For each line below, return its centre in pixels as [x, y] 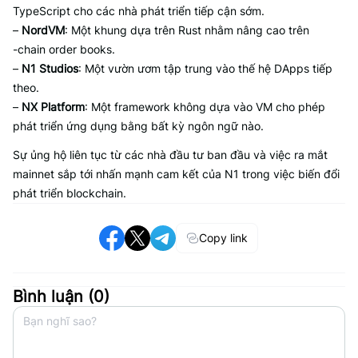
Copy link [224, 238]
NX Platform [53, 107]
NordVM [43, 30]
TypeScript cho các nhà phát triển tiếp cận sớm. [139, 11]
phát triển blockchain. [70, 193]
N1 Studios [50, 68]
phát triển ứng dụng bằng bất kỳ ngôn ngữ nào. [138, 126]
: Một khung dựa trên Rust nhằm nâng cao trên [187, 30]
